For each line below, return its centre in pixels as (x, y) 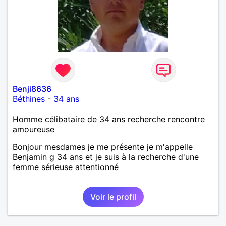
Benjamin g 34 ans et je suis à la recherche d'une (106, 157)
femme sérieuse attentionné (66, 167)
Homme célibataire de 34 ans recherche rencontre (109, 119)
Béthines (29, 99)
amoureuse (34, 129)
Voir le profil (113, 196)
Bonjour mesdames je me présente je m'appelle (103, 147)
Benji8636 (32, 89)
